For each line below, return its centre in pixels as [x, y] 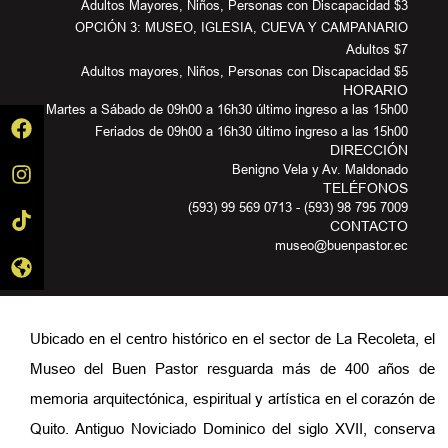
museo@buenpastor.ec [341, 245]
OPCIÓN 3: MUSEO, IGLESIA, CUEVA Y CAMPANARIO [241, 27]
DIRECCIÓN [369, 150]
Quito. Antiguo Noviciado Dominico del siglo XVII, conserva [232, 429]
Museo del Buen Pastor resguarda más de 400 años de [232, 369]
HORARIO [375, 90]
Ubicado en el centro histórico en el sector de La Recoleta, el [232, 339]
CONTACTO [369, 226]
